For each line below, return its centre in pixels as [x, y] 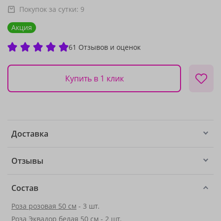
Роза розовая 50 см [44, 206]
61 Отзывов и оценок [105, 47]
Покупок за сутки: [50, 9]
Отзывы [27, 161]
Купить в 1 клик [94, 78]
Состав [25, 188]
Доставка [30, 134]
